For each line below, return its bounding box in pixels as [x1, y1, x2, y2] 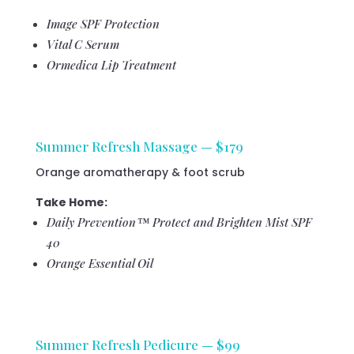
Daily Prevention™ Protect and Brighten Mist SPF [46, 214, 312, 231]
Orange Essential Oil [46, 255, 153, 272]
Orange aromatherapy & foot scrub [35, 164, 245, 181]
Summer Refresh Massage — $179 [35, 137, 243, 156]
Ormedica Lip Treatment [46, 57, 176, 73]
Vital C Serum [46, 36, 119, 53]
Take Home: [35, 194, 107, 211]
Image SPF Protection [46, 16, 160, 32]
